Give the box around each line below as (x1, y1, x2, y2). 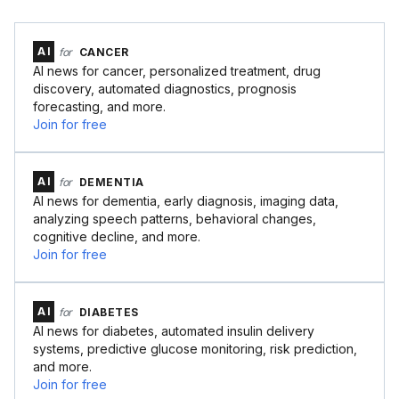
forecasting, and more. (33, 99, 166, 114)
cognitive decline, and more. (33, 229, 200, 244)
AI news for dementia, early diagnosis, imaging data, (33, 193, 338, 208)
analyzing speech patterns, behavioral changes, (33, 211, 316, 226)
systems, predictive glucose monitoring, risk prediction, (33, 341, 357, 356)
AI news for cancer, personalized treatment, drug (33, 63, 321, 78)
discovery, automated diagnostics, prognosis (33, 81, 297, 96)
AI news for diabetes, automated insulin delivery (33, 323, 314, 338)
